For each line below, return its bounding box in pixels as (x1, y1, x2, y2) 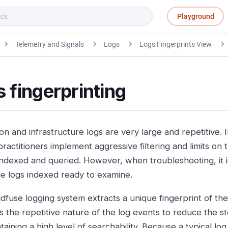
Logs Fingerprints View (139, 40, 212, 48)
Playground (177, 12, 214, 20)
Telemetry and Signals (15, 40, 84, 48)
